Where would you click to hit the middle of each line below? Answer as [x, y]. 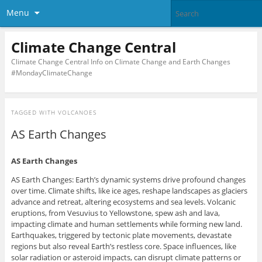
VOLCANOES [77, 113]
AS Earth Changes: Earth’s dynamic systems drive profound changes [128, 180]
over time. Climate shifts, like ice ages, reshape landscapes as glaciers [129, 191]
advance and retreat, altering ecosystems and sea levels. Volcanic [123, 202]
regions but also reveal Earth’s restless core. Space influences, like [123, 247]
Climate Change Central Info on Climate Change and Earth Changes [120, 61]
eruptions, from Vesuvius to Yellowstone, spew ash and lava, [115, 213]
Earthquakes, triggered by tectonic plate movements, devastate [121, 235]
